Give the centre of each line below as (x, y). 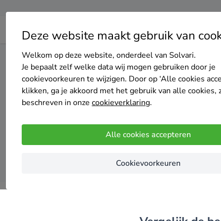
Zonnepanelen (89, 57)
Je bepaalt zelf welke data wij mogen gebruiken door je (119, 67)
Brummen (173, 57)
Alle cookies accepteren (148, 135)
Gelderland (134, 57)
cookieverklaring (121, 103)
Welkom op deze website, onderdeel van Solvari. (109, 55)
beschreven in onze (57, 103)
